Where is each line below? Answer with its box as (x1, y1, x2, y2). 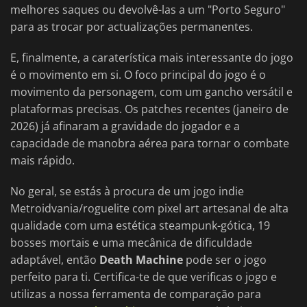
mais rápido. (10, 153, 75, 169)
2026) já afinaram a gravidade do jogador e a (10, 119, 240, 134)
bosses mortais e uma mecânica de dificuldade (10, 235, 252, 251)
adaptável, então (10, 252, 99, 268)
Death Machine (99, 252, 183, 268)
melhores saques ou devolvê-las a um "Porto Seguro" (10, 2, 285, 18)
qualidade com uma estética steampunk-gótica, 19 (10, 218, 270, 234)
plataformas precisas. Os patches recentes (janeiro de (10, 101, 288, 117)
